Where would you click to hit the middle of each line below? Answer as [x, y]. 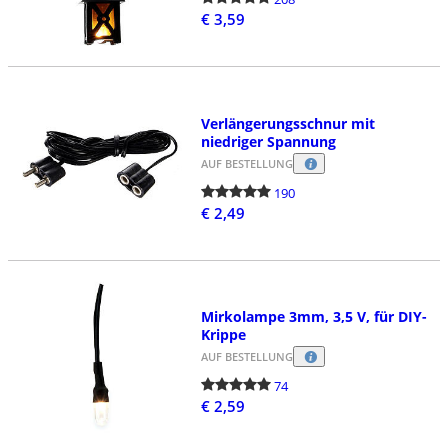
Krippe [223, 335]
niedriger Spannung [268, 141]
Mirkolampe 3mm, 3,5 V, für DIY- [313, 317]
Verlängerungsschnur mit [287, 123]
